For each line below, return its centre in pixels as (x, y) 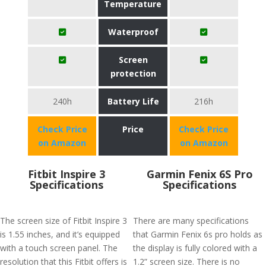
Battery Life (133, 101)
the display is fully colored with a (195, 248)
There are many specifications (191, 221)
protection (133, 73)
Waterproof (133, 32)
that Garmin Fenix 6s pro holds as (198, 234)
